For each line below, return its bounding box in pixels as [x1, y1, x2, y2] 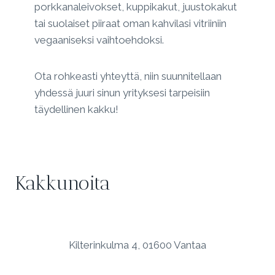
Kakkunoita [15, 171, 110, 195]
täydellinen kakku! [34, 103, 118, 116]
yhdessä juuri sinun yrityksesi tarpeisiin [34, 87, 210, 99]
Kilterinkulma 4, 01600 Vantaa [69, 239, 206, 252]
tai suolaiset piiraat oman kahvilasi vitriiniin [34, 17, 227, 30]
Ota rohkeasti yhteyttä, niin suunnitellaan [34, 70, 222, 83]
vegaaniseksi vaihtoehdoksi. [34, 34, 164, 47]
